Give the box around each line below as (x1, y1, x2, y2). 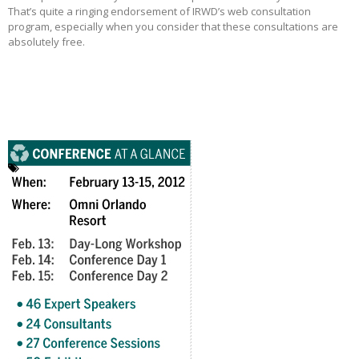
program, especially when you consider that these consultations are (8, 19, 338, 34)
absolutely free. (8, 34, 85, 50)
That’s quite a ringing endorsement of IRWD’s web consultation (8, 4, 311, 19)
